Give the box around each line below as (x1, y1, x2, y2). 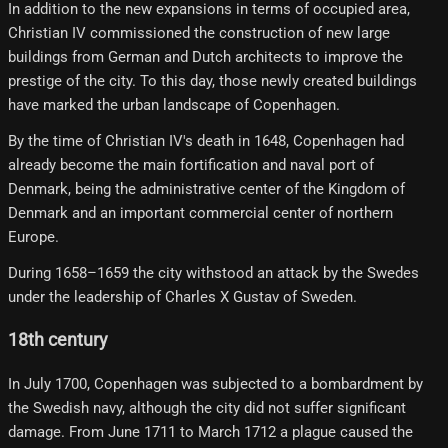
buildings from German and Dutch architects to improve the (8, 47, 403, 66)
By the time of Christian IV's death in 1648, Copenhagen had (8, 131, 404, 150)
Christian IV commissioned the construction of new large (8, 23, 390, 42)
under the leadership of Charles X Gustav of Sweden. (8, 287, 357, 306)
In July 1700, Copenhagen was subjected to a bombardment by (8, 374, 423, 393)
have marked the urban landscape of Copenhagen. (8, 95, 340, 114)
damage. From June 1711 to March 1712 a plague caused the (8, 422, 413, 441)
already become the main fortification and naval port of (8, 155, 374, 174)
